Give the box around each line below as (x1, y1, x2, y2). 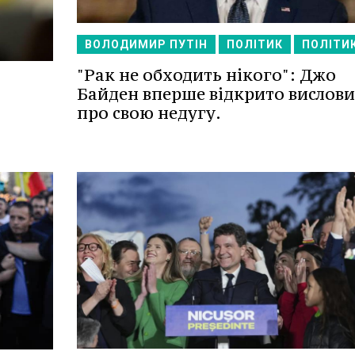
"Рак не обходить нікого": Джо (76, 63, 336, 86)
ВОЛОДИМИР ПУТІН (84, 37, 208, 51)
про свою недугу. (76, 101, 221, 124)
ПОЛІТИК (226, 37, 283, 51)
